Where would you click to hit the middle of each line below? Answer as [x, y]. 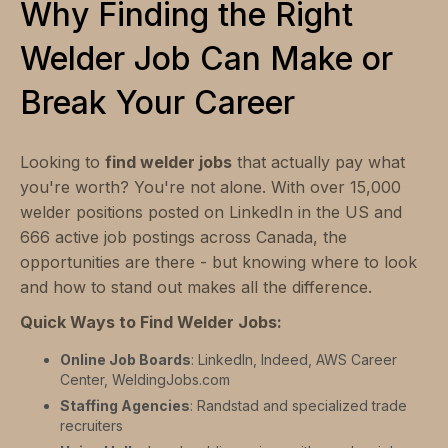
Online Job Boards [125, 360]
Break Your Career [157, 103]
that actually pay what [318, 162]
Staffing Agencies [125, 406]
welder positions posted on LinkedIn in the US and [211, 212]
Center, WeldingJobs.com [145, 380]
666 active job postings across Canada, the [183, 237]
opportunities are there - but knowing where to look [218, 262]
